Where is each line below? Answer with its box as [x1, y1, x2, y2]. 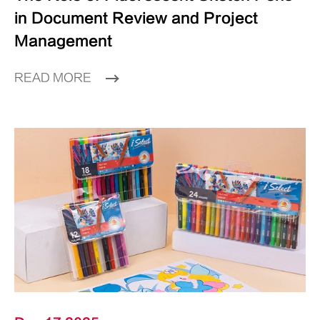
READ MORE [14, 71, 94, 85]
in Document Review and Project [14, 10, 258, 27]
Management [14, 33, 112, 50]
